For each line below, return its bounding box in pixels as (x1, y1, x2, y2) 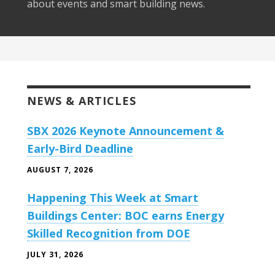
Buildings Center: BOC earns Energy (27, 207, 224, 223)
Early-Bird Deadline (27, 141, 133, 156)
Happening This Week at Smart (27, 190, 198, 205)
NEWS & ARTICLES (27, 93, 136, 108)
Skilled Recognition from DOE (27, 225, 190, 241)
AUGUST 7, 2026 (27, 164, 93, 175)
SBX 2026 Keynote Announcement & (27, 123, 224, 138)
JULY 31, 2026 (27, 249, 83, 260)
